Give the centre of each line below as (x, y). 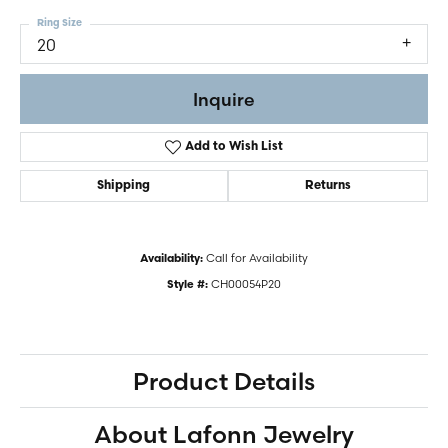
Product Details (224, 381)
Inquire (224, 99)
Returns (327, 186)
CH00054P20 (246, 284)
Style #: (187, 286)
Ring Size (59, 23)
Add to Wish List (234, 147)
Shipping (124, 186)
